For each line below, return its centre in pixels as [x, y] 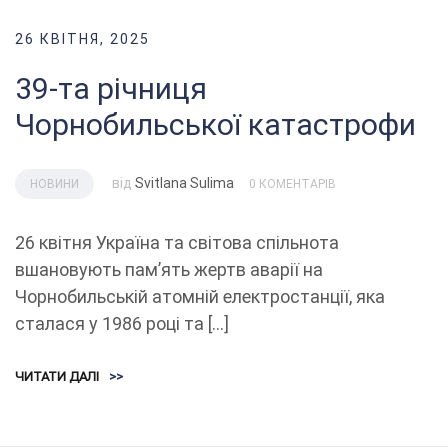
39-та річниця [111, 89]
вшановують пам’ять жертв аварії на [169, 270]
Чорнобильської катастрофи [215, 125]
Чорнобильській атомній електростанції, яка [200, 297]
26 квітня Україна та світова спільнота [177, 243]
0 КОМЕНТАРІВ [292, 184]
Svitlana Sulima [184, 183]
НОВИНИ [54, 184]
